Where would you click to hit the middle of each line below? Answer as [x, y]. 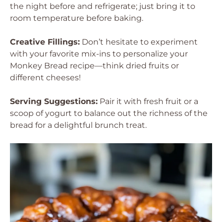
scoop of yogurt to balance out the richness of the [109, 113]
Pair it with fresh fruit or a [148, 101]
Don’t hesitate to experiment [139, 42]
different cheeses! [45, 78]
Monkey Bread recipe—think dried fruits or [94, 66]
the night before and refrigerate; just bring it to [103, 6]
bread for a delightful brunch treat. [78, 125]
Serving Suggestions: [54, 101]
